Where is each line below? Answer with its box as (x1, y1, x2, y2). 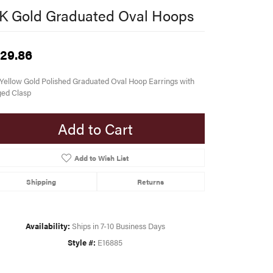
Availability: (25, 221, 70, 232)
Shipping (26, 176, 56, 188)
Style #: (68, 237, 96, 249)
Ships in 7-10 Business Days (71, 221, 165, 232)
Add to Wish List (74, 152, 129, 164)
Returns (137, 176, 165, 188)
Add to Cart (57, 118, 133, 140)
